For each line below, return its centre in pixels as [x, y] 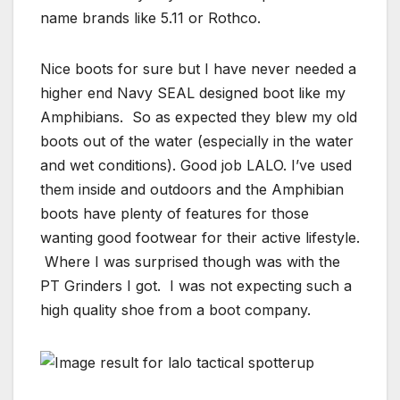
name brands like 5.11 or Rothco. [150, 18]
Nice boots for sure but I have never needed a [198, 69]
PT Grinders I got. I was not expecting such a [196, 286]
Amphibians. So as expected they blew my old [199, 117]
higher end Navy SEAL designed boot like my [193, 93]
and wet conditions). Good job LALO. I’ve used [196, 166]
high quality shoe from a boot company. [175, 310]
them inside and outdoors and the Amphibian [192, 190]
